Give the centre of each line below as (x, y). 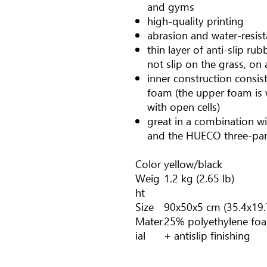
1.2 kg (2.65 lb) (199, 178)
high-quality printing (195, 21)
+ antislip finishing (207, 235)
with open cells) (184, 107)
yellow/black (193, 164)
